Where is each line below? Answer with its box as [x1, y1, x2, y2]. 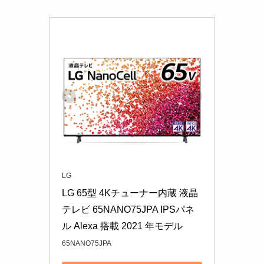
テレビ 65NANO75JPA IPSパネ [62, 204, 194, 214]
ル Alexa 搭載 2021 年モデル [62, 220, 183, 231]
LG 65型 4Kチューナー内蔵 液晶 [62, 187, 198, 198]
